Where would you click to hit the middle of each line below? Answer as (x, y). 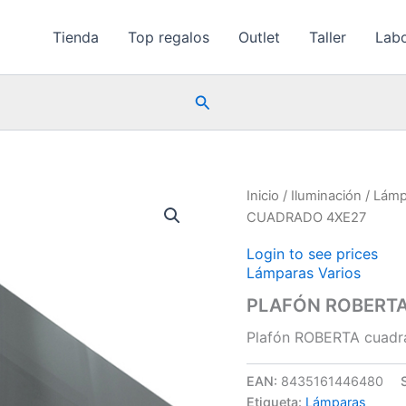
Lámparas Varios (304, 272)
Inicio (263, 196)
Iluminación (326, 196)
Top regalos (169, 37)
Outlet (260, 37)
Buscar (220, 100)
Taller (328, 37)
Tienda (76, 37)
